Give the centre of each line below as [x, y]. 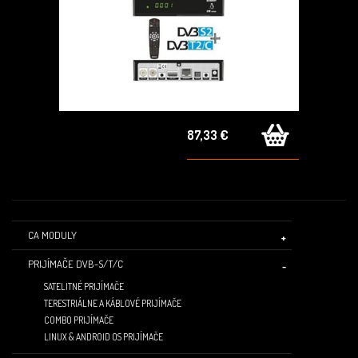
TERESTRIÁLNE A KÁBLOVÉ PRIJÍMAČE [113, 304]
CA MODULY [52, 235]
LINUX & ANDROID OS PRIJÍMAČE [103, 337]
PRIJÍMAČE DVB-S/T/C [76, 264]
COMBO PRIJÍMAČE [79, 320]
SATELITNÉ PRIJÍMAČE [84, 287]
